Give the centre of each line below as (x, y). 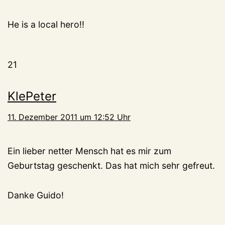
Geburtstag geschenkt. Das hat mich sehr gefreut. (111, 166)
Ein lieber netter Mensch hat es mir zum (89, 151)
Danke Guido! (36, 195)
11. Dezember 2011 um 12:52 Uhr (69, 117)
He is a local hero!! (46, 25)
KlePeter (32, 96)
